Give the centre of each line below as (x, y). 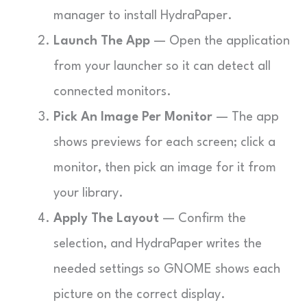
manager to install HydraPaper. (143, 16)
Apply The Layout (106, 219)
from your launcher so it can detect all (162, 66)
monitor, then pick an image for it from (165, 168)
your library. (88, 193)
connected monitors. (112, 92)
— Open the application (220, 41)
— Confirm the (202, 219)
